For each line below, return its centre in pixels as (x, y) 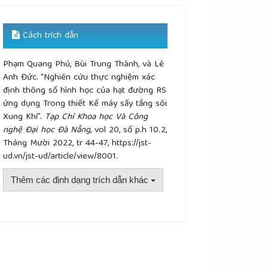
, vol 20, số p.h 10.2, (129, 131)
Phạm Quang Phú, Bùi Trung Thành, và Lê (84, 65)
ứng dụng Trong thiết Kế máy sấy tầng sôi (85, 104)
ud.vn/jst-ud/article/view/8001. (61, 157)
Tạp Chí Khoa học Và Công (97, 118)
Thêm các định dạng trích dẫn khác (81, 180)
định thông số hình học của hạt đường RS (85, 91)
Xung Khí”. (24, 118)
